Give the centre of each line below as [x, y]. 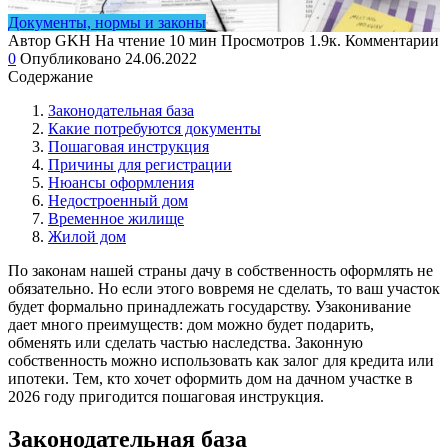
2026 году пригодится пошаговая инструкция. [166, 396]
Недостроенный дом [118, 200]
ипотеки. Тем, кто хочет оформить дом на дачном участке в [210, 378]
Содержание [50, 76]
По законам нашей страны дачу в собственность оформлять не [220, 270]
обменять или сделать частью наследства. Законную [185, 342]
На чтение [130, 40]
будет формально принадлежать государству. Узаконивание [209, 306]
